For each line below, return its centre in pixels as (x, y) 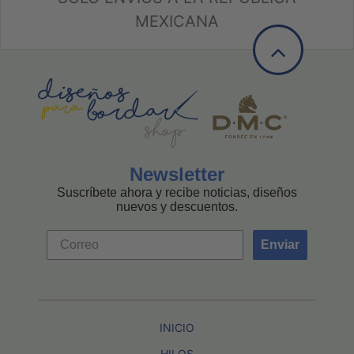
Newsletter (177, 174)
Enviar (280, 244)
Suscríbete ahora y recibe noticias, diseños (177, 192)
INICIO (177, 328)
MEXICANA (177, 21)
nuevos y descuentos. (177, 206)
